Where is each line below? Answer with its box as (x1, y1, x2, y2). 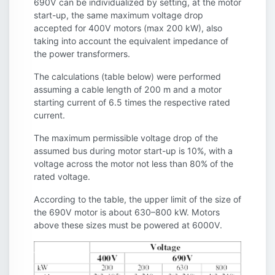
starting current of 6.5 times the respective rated (34, 96, 230, 107)
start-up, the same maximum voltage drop (34, 9, 203, 20)
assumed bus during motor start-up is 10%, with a (34, 145, 233, 156)
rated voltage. (34, 171, 90, 182)
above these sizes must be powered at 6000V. (34, 219, 222, 230)
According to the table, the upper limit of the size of (34, 193, 241, 204)
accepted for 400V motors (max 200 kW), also (34, 22, 222, 33)
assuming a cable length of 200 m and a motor (34, 83, 222, 95)
